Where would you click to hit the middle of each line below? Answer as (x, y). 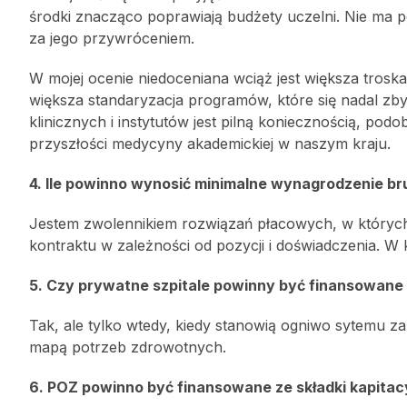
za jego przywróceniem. (112, 38)
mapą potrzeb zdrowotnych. (128, 347)
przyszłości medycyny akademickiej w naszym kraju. (210, 144)
